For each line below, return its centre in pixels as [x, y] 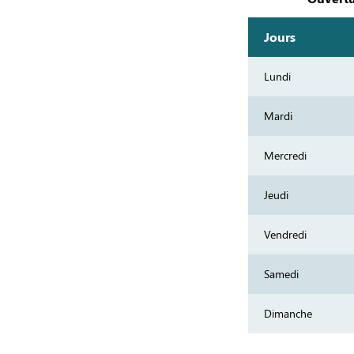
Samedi [282, 274]
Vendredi [286, 234]
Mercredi [286, 155]
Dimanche [288, 313]
